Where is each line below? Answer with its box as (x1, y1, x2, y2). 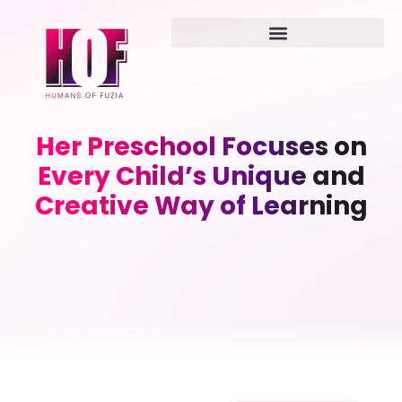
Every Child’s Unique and (37, 159, 365, 194)
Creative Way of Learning (34, 188, 368, 223)
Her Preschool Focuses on (35, 129, 367, 164)
